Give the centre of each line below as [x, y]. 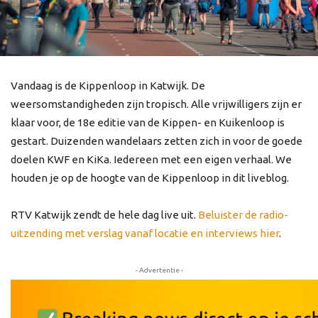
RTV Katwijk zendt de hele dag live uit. [104, 215]
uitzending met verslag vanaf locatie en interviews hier [145, 234]
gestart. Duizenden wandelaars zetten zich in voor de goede [157, 141]
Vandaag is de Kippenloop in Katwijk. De [108, 86]
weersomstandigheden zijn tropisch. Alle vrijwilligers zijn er [156, 104]
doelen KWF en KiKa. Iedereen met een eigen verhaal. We [151, 160]
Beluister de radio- [243, 215]
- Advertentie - [159, 270]
